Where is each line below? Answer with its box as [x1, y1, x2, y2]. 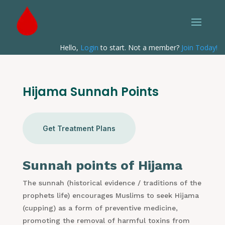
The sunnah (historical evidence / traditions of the [22, 179, 201, 187]
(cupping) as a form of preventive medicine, [22, 204, 178, 212]
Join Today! [181, 43, 217, 53]
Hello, [59, 43, 80, 53]
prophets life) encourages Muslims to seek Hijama [22, 191, 199, 200]
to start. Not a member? [98, 43, 181, 53]
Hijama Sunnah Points [22, 83, 159, 100]
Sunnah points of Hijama [22, 158, 182, 173]
